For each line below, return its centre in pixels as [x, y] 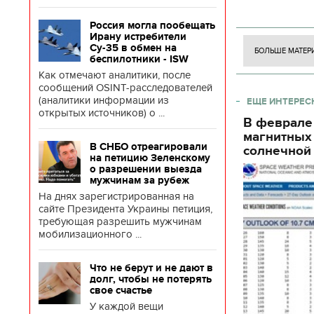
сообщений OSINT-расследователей [125, 88]
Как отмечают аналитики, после [115, 75]
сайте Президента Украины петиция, [125, 209]
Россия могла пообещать [152, 25]
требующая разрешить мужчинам [120, 221]
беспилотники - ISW [139, 59]
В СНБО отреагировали [149, 146]
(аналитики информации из [104, 100]
